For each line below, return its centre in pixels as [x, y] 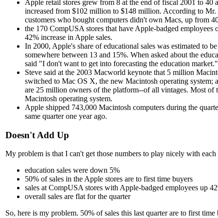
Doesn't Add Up [37, 135]
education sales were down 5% [72, 170]
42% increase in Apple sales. [69, 37]
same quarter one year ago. [66, 116]
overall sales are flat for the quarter [78, 197]
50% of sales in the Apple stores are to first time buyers [109, 179]
